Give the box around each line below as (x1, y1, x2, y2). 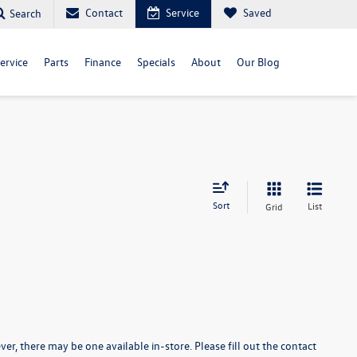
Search (10, 5, 41, 21)
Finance (84, 54, 121, 69)
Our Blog (237, 54, 280, 69)
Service (166, 5, 199, 20)
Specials (137, 54, 175, 69)
